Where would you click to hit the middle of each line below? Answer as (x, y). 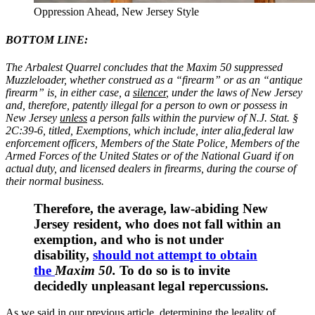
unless (73, 117)
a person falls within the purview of (168, 117)
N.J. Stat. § (274, 117)
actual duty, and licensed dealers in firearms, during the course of (151, 168)
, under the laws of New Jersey (234, 92)
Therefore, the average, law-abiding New (151, 208)
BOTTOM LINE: (47, 39)
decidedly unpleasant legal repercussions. (151, 285)
